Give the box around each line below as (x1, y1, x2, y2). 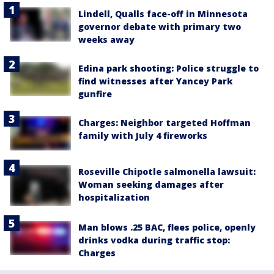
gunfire (78, 88, 112, 100)
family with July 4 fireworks (78, 130, 207, 141)
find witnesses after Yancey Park (78, 75, 232, 87)
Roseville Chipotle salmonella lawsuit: (78, 166, 256, 178)
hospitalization (78, 191, 150, 204)
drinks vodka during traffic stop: (78, 234, 230, 246)
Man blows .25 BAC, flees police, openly (78, 221, 256, 233)
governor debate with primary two (78, 21, 241, 32)
